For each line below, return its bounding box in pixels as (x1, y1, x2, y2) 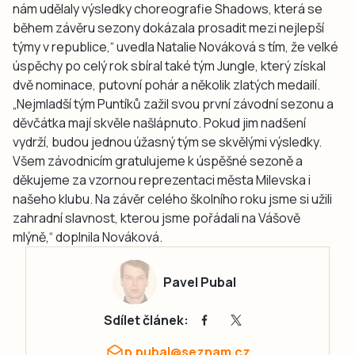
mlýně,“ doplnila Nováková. (13, 227, 162, 246)
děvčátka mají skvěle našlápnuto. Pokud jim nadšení (13, 113, 306, 132)
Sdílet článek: (103, 311, 189, 329)
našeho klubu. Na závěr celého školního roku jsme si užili (13, 189, 332, 208)
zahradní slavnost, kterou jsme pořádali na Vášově (13, 208, 300, 227)
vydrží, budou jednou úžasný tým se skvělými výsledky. (13, 132, 322, 151)
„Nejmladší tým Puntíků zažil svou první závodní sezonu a (13, 94, 334, 113)
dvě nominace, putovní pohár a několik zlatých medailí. (13, 75, 320, 94)
